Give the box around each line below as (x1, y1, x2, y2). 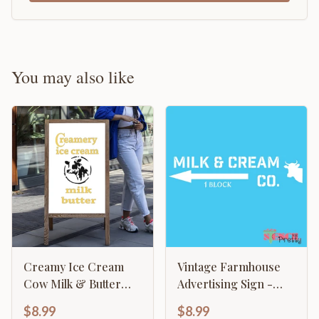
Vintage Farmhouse (177, 259, 281, 275)
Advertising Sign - (177, 276, 241, 292)
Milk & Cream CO (177, 293, 273, 309)
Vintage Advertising (23, 293, 127, 309)
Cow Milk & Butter (23, 276, 121, 292)
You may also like (11, 66, 135, 89)
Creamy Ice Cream (23, 259, 124, 275)
